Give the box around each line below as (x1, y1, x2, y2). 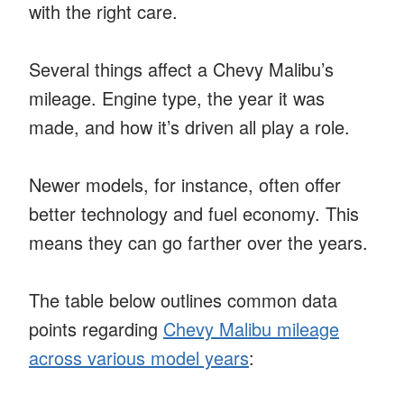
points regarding (29, 315, 163, 342)
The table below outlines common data (29, 286, 337, 313)
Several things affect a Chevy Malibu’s (29, 55, 334, 82)
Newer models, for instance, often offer (29, 170, 341, 197)
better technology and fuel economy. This (29, 199, 359, 226)
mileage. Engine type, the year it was (29, 84, 325, 111)
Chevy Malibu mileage (163, 315, 339, 342)
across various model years (29, 344, 249, 371)
